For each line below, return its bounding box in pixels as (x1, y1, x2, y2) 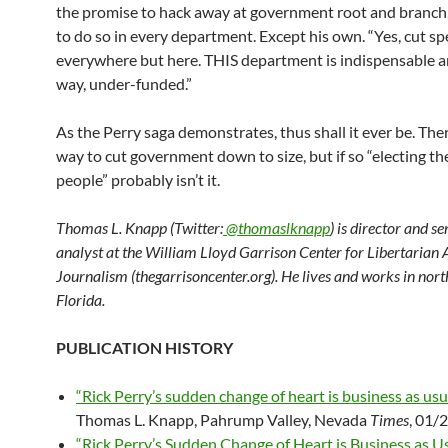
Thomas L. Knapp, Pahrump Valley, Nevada (76, 409, 370, 429)
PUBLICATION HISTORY (56, 337, 233, 357)
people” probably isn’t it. (56, 169, 220, 189)
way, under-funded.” (56, 73, 192, 93)
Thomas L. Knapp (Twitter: (56, 217, 223, 237)
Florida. (56, 289, 105, 309)
